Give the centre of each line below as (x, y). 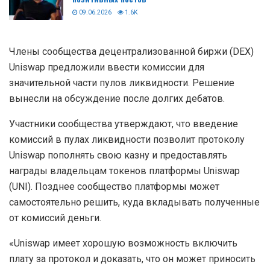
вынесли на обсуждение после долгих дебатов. (117, 99)
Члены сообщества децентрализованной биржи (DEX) (131, 52)
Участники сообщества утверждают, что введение (124, 124)
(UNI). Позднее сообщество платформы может (114, 187)
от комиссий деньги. (55, 218)
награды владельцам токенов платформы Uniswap (124, 171)
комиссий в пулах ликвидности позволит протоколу (127, 140)
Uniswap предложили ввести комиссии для (107, 67)
